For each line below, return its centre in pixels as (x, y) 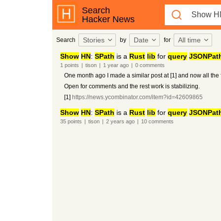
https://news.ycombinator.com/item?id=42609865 (137, 97)
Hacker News (108, 19)
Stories (93, 40)
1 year (110, 65)
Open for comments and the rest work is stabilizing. (132, 86)
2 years (115, 121)
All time (189, 40)
